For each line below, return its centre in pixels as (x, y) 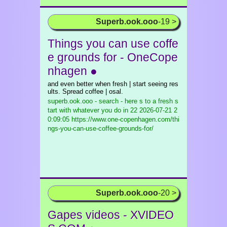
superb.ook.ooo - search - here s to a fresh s (113, 101)
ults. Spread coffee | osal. (85, 91)
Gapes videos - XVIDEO (111, 215)
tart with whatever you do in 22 (92, 110)
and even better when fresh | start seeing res (113, 84)
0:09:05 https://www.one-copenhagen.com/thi (113, 119)
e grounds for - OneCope (113, 57)
